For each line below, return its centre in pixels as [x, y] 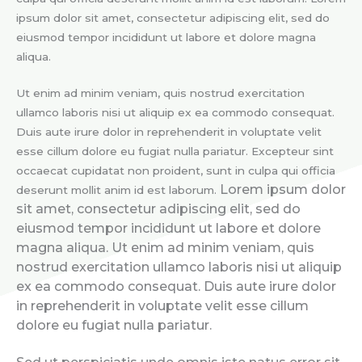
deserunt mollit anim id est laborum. [118, 190]
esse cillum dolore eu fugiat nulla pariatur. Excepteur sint [175, 152]
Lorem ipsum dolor [283, 190]
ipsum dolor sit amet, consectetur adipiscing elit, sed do [173, 17]
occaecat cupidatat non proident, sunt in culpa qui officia [176, 171]
